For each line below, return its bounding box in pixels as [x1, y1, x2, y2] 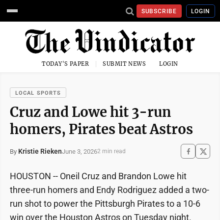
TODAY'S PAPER [42, 60, 89, 67]
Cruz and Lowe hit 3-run [10, 104, 171, 120]
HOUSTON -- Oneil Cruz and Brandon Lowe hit [10, 171, 187, 181]
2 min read [97, 148, 126, 155]
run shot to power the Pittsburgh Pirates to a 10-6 [10, 198, 200, 209]
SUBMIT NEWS [103, 60, 146, 67]
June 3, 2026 [62, 147, 97, 155]
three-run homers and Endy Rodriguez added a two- [10, 185, 209, 195]
